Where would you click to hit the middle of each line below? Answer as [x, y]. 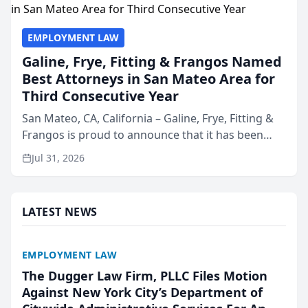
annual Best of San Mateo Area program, [128, 168]
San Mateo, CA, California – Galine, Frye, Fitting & [148, 118]
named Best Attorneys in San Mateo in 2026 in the [151, 151]
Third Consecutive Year [100, 96]
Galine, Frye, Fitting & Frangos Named [152, 62]
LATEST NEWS [60, 212]
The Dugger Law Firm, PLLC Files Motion [145, 276]
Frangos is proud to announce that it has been [143, 135]
